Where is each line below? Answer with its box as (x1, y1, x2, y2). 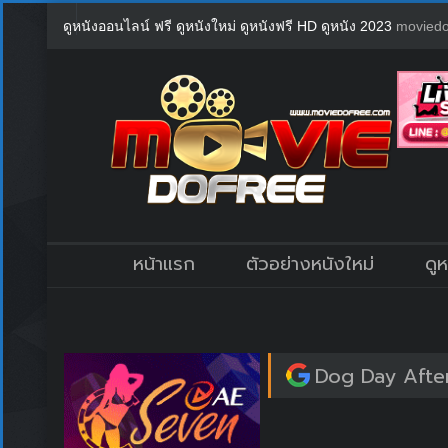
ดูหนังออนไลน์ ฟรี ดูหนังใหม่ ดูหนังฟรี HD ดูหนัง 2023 (63, 18, 396, 34)
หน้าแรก (132, 249, 195, 278)
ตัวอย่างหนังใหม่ (246, 249, 375, 278)
